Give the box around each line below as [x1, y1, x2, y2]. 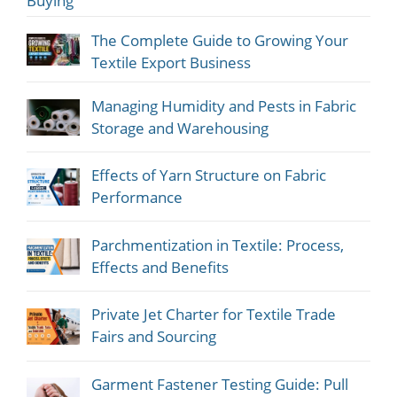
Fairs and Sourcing [90, 326, 216, 347]
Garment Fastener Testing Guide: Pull [90, 374, 348, 395]
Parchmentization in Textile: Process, [90, 234, 344, 255]
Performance [90, 187, 183, 208]
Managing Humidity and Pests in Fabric [90, 95, 356, 116]
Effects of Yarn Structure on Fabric [90, 165, 326, 186]
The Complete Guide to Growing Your [90, 29, 348, 51]
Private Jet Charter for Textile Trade [90, 304, 336, 325]
